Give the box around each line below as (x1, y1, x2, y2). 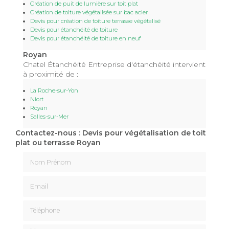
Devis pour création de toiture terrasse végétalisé (30, 17, 161, 25)
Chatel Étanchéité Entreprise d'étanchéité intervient (23, 59, 205, 69)
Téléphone (22, 199, 60, 209)
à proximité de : (23, 69, 78, 79)
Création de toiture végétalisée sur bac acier (30, 8, 148, 16)
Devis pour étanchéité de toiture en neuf (30, 34, 141, 42)
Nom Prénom (22, 151, 74, 161)
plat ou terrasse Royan (15, 138, 101, 147)
